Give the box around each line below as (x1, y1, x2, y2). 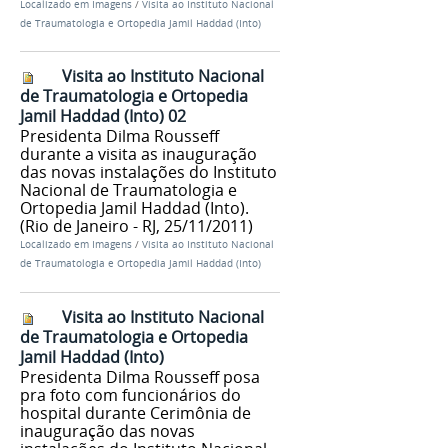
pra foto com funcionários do (20, 384, 241, 407)
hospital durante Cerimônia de (20, 402, 251, 425)
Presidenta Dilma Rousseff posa (20, 366, 260, 389)
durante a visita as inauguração (20, 143, 257, 166)
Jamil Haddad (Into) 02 (20, 105, 186, 128)
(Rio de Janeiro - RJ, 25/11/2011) (20, 215, 253, 238)
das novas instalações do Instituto (20, 161, 277, 184)
